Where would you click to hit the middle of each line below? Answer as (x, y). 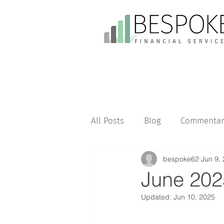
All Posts (107, 120)
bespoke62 (181, 159)
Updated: (157, 197)
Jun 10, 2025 (194, 197)
